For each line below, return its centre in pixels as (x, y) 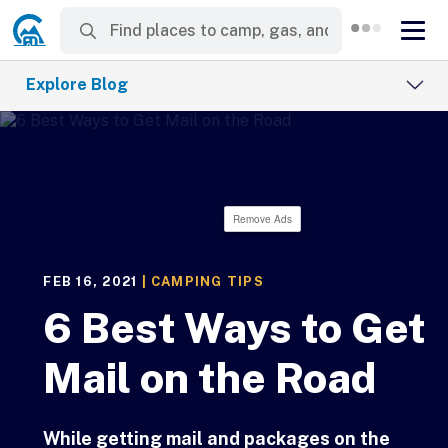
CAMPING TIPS (207, 281)
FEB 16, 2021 (90, 281)
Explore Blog (77, 84)
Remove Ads (262, 219)
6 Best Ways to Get (235, 327)
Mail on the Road (210, 377)
